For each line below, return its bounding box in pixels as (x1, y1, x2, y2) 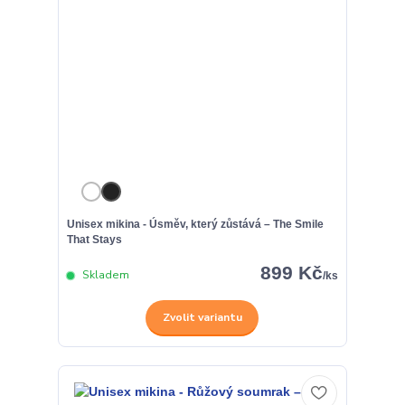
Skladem (79, 268, 129, 283)
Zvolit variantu (162, 310, 242, 325)
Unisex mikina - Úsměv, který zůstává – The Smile (66, 217, 324, 231)
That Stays (66, 232, 122, 246)
